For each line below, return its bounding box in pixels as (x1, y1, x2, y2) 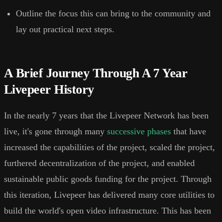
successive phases (107, 126, 171, 137)
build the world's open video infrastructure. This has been (4, 206, 211, 216)
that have (171, 126, 206, 137)
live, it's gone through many (4, 126, 107, 137)
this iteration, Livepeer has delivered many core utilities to (4, 190, 215, 200)
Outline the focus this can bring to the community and (16, 8, 211, 19)
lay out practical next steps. (16, 24, 114, 35)
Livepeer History (4, 82, 94, 97)
